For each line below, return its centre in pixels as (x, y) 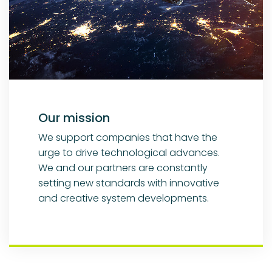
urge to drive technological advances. (129, 153)
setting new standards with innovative (129, 183)
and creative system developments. (124, 199)
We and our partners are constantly (123, 168)
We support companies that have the (128, 138)
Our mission (74, 118)
